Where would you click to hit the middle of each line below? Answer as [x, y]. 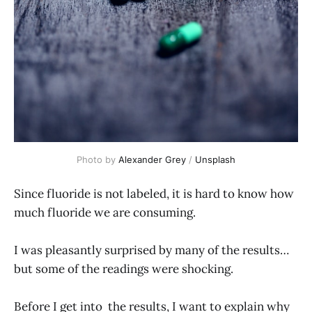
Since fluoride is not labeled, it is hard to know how [154, 194]
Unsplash [215, 159]
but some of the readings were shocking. [124, 269]
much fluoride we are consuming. [105, 213]
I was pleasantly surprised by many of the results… [151, 250]
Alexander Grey [152, 159]
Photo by [97, 159]
